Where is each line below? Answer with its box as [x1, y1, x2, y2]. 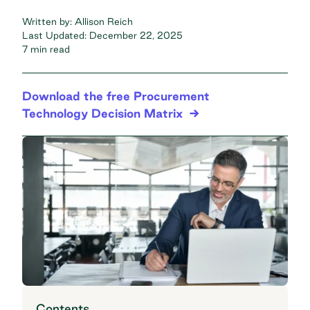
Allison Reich [75, 15, 133, 27]
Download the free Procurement [22, 89, 210, 102]
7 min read [22, 43, 70, 55]
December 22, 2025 [89, 29, 183, 41]
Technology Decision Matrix [22, 106, 183, 120]
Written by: [22, 15, 75, 27]
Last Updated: [22, 29, 89, 41]
